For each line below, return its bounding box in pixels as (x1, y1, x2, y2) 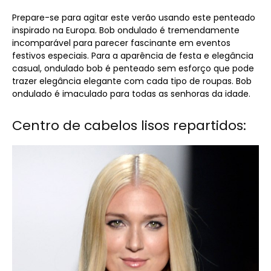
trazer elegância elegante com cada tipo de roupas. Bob (12, 75, 252, 88)
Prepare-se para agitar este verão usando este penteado (12, 11, 255, 24)
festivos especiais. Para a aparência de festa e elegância (12, 50, 253, 62)
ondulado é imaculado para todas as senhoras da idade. (12, 88, 250, 100)
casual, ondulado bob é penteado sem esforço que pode (12, 62, 254, 75)
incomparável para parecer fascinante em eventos (12, 37, 230, 50)
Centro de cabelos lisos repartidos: (12, 116, 246, 135)
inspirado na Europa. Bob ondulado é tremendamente (12, 24, 240, 37)
